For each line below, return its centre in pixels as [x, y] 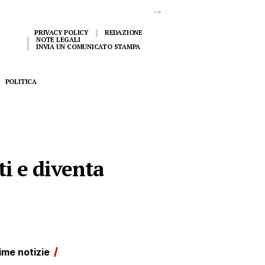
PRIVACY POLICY [62, 33]
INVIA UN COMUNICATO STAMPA [88, 47]
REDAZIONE [123, 33]
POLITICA [21, 81]
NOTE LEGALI [58, 40]
